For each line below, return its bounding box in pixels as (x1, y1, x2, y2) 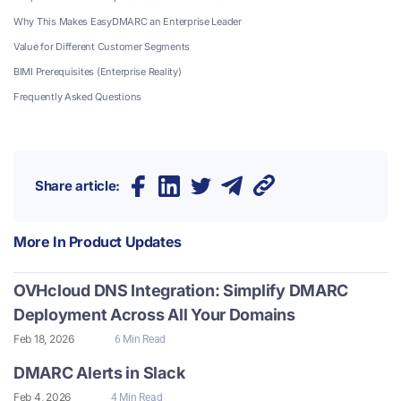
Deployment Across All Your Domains (13, 304, 295, 324)
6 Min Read (114, 332, 166, 346)
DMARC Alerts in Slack (13, 363, 185, 382)
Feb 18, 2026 (13, 331, 74, 346)
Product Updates (68, 232, 182, 251)
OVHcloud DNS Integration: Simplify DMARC (13, 280, 349, 300)
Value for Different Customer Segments (13, 39, 191, 53)
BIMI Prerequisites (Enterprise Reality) (13, 64, 182, 78)
